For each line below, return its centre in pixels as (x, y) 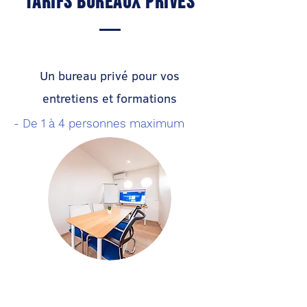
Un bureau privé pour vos (110, 75)
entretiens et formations (110, 98)
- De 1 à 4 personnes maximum (99, 123)
